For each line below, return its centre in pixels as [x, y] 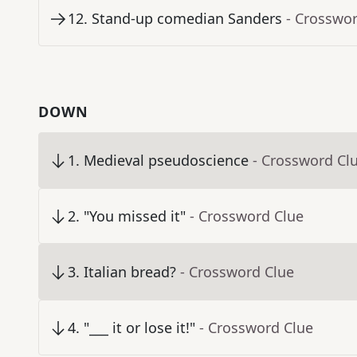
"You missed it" [135, 216]
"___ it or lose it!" [139, 328]
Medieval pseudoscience [166, 161]
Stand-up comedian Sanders [187, 19]
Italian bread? [130, 272]
